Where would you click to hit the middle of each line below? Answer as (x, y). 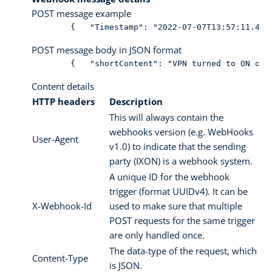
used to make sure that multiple (176, 206)
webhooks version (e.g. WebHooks (181, 131)
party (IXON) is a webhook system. (181, 161)
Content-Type (60, 258)
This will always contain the (166, 117)
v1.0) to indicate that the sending (178, 146)
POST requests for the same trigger (182, 220)
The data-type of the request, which (183, 250)
